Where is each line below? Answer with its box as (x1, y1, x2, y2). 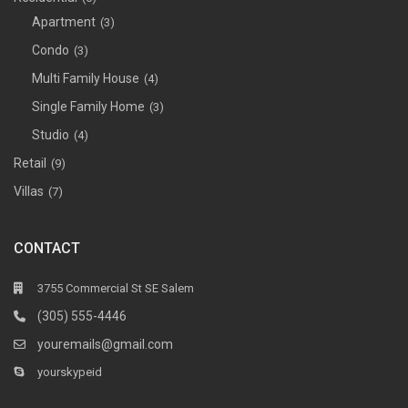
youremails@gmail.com (37, 337, 174, 352)
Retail (14, 156, 47, 171)
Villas (14, 184, 45, 199)
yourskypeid (37, 365, 103, 380)
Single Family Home (32, 99, 146, 115)
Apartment (32, 15, 97, 30)
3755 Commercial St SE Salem (37, 281, 195, 296)
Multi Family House (32, 71, 140, 87)
